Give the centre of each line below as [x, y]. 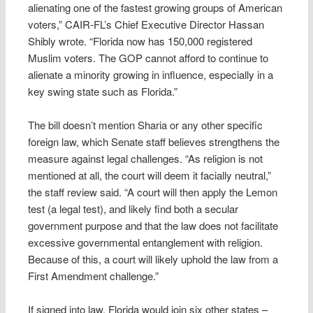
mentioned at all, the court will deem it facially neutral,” [150, 175]
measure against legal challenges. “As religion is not [146, 158]
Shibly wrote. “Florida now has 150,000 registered [140, 41]
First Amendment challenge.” [94, 275]
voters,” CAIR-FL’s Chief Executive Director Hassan [146, 24]
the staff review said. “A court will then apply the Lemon [153, 191]
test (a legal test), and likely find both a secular [133, 208]
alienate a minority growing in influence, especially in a [151, 74]
